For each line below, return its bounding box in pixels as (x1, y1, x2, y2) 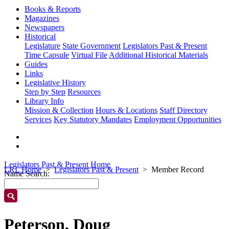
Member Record (151, 165, 204, 174)
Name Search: (4, 169, 50, 178)
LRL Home (4, 165, 41, 174)
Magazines (25, 14, 59, 22)
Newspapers (25, 23, 64, 32)
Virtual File (71, 51, 107, 59)
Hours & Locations (96, 106, 157, 114)
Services (25, 115, 52, 124)
